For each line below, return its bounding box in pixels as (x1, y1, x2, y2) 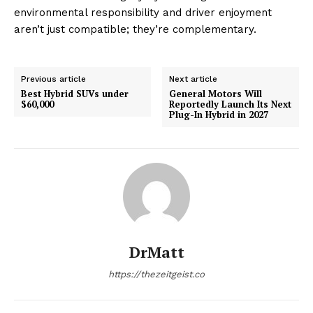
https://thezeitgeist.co (108, 268, 205, 279)
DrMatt (129, 241, 184, 262)
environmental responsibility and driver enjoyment (14, 6, 272, 19)
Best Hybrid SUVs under (21, 87, 129, 100)
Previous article (21, 73, 86, 84)
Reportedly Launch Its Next (169, 97, 292, 110)
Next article (169, 73, 218, 84)
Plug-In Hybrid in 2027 (169, 108, 269, 121)
